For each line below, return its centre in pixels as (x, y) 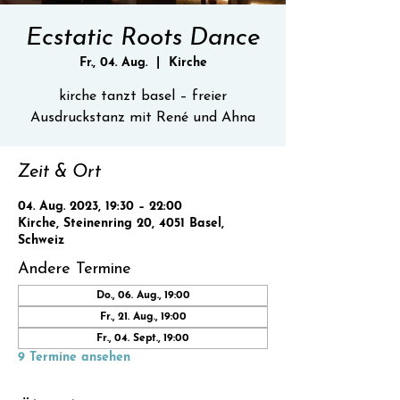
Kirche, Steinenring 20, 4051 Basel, (121, 224)
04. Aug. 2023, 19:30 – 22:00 (100, 207)
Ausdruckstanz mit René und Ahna (143, 118)
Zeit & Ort (59, 172)
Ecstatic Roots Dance (143, 38)
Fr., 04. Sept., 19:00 (143, 338)
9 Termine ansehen (74, 358)
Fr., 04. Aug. (113, 63)
